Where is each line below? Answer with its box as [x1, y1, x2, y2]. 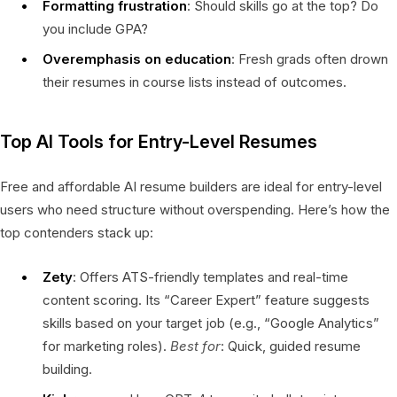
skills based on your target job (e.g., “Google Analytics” [43, 314, 379, 331]
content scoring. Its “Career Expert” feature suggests [43, 291, 370, 308]
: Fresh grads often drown [231, 50, 388, 67]
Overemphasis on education [43, 50, 231, 67]
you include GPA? [43, 19, 148, 37]
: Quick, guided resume [221, 337, 361, 354]
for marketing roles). [43, 337, 170, 354]
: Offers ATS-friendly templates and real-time [73, 268, 348, 285]
